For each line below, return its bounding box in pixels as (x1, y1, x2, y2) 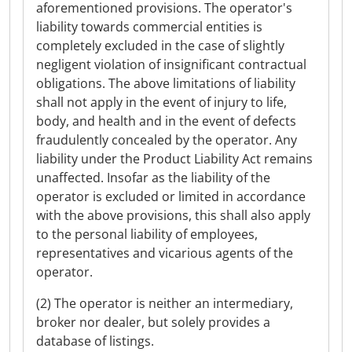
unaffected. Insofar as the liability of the (36, 169, 270, 186)
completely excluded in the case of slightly (36, 37, 284, 54)
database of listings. (36, 332, 154, 350)
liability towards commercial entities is (36, 18, 262, 35)
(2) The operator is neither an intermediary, (36, 295, 293, 312)
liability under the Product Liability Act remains (36, 150, 313, 167)
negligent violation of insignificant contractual (36, 56, 306, 73)
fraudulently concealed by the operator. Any (36, 131, 297, 148)
